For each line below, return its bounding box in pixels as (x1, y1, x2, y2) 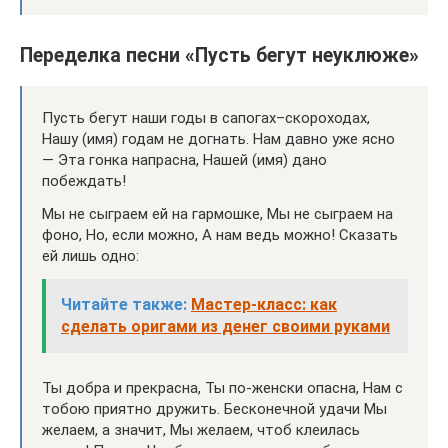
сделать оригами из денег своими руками (61, 316, 390, 336)
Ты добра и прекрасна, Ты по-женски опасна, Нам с (42, 378, 403, 397)
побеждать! (42, 171, 126, 190)
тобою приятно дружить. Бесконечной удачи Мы (42, 399, 387, 418)
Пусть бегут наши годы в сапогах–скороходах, (42, 108, 370, 127)
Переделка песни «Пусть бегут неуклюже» (20, 43, 419, 67)
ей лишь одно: (42, 246, 139, 265)
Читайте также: (61, 294, 187, 314)
